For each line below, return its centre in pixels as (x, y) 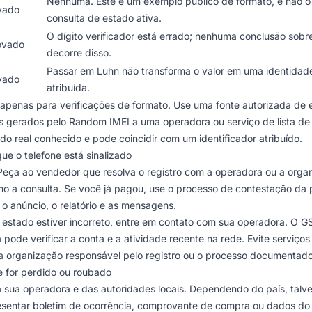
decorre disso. (79, 53)
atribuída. (68, 87)
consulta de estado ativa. (104, 18)
